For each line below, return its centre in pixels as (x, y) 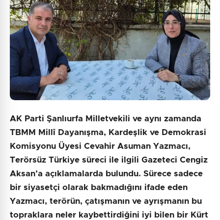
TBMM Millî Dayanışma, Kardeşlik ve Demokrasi (108, 133)
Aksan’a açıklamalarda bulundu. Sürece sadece (106, 174)
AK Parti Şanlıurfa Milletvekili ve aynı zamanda (106, 119)
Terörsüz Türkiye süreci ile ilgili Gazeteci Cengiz (109, 160)
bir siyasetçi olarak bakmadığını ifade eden (99, 188)
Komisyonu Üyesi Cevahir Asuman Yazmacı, (100, 146)
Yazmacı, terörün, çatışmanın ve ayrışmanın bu (106, 201)
